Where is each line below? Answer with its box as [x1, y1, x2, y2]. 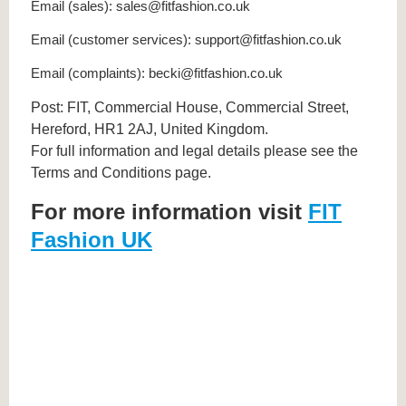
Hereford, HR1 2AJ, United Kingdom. [31, 121, 268, 138]
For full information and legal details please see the [31, 143, 358, 159]
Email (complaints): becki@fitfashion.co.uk [31, 65, 283, 82]
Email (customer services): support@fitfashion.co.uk [31, 31, 342, 47]
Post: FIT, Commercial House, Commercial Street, [31, 100, 349, 116]
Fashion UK [31, 227, 152, 253]
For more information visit [31, 199, 308, 225]
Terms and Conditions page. [31, 165, 211, 181]
